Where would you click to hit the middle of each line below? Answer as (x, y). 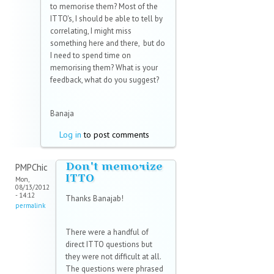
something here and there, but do (108, 43)
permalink (30, 206)
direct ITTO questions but (109, 245)
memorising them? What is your (104, 68)
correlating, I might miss (91, 31)
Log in (70, 135)
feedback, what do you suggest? (105, 80)
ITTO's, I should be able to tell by (106, 19)
